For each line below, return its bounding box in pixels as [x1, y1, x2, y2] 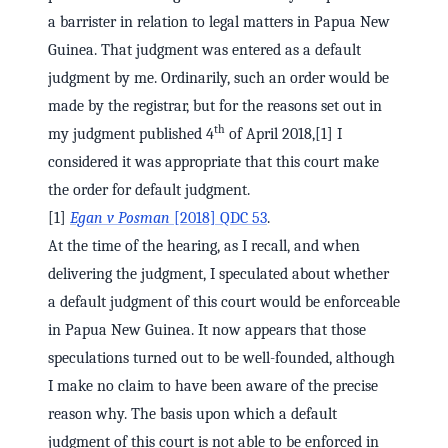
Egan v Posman [70, 209, 170, 228]
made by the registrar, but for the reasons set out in [48, 97, 382, 116]
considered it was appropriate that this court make [48, 153, 379, 172]
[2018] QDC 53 [170, 209, 267, 228]
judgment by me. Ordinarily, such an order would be [48, 69, 389, 88]
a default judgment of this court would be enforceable [48, 293, 400, 312]
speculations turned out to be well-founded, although [48, 349, 395, 368]
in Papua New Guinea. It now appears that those [48, 321, 366, 340]
